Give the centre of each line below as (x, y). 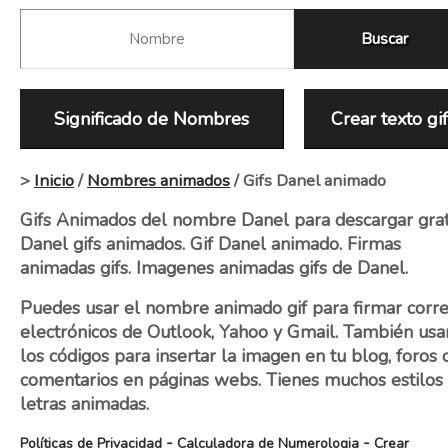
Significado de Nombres (152, 119)
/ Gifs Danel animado (308, 180)
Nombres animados (158, 180)
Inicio (54, 180)
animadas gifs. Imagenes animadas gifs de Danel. (214, 268)
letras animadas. (84, 404)
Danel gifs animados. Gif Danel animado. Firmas (210, 244)
